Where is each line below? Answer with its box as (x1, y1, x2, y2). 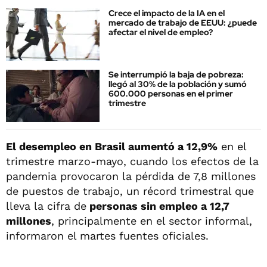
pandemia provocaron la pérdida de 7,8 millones (6, 169, 256, 182)
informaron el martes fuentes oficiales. (6, 229, 209, 242)
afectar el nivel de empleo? (108, 27, 213, 38)
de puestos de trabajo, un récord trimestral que (6, 184, 254, 197)
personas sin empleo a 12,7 (86, 199, 229, 212)
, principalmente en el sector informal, (51, 214, 252, 227)
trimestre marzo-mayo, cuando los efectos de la (6, 154, 259, 167)
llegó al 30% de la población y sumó (108, 79, 247, 90)
